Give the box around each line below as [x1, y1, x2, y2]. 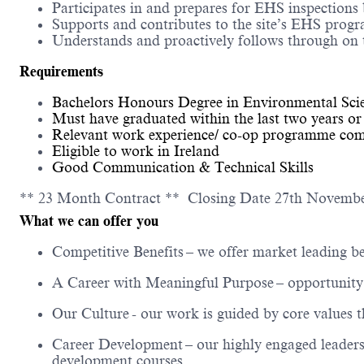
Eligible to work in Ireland [52, 143, 219, 160]
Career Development [52, 336, 183, 353]
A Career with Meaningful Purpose [52, 275, 274, 292]
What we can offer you [19, 213, 158, 230]
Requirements [19, 63, 103, 80]
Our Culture [52, 305, 129, 323]
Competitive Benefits [52, 244, 184, 261]
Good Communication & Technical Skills [52, 159, 314, 176]
